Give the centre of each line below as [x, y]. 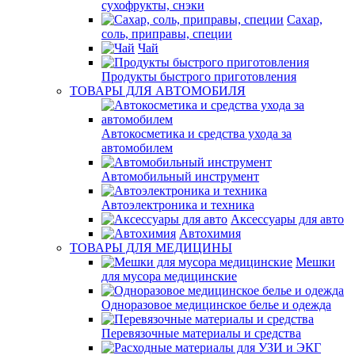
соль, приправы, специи [167, 34]
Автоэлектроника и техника [178, 205]
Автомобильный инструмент [180, 176]
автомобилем [137, 148]
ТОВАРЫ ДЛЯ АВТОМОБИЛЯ [158, 91]
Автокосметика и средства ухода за [197, 134]
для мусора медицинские [169, 276]
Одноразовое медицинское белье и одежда [216, 305]
